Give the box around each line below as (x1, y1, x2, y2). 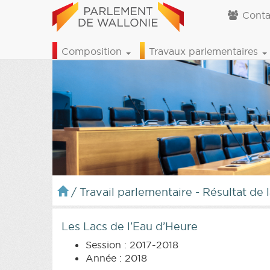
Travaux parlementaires (149, 45, 261, 57)
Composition (61, 45, 125, 57)
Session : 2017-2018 (86, 238, 178, 251)
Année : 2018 (86, 251, 147, 264)
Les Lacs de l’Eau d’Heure (61, 219, 198, 233)
